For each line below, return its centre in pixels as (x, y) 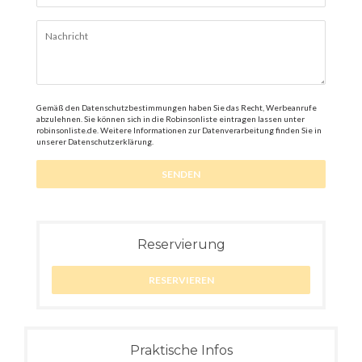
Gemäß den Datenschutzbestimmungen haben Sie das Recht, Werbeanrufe (177, 107)
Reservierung (181, 244)
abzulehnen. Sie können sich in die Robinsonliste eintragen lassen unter (170, 119)
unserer (52, 141)
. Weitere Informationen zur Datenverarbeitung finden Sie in (209, 130)
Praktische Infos (181, 350)
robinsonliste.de (67, 130)
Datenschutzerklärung (110, 141)
